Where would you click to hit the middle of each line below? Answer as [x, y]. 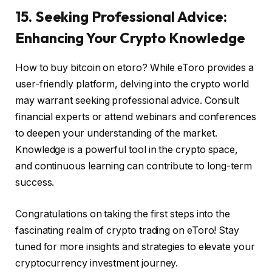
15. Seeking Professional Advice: [121, 17]
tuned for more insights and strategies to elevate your [135, 246]
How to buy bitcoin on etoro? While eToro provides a [134, 68]
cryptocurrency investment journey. [97, 263]
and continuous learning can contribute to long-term [134, 166]
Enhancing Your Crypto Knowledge [130, 38]
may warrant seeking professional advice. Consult [127, 101]
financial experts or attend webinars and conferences [136, 117]
